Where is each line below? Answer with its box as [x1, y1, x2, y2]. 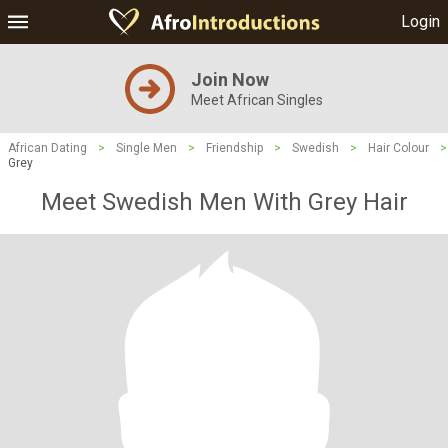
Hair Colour [368, 141, 429, 155]
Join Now [191, 69, 269, 90]
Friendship [206, 141, 263, 155]
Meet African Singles [191, 92, 323, 108]
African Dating [8, 141, 87, 155]
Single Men [116, 141, 177, 155]
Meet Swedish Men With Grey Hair [40, 188, 408, 216]
